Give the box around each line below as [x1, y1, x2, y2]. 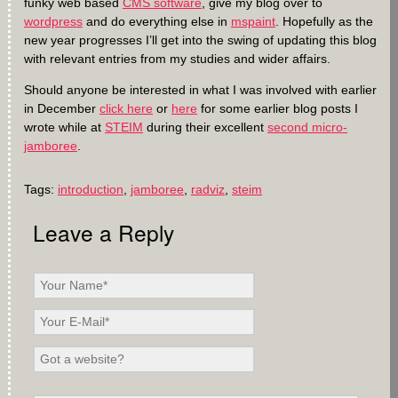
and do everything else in [82, 14, 231, 29]
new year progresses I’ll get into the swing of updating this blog [23, 33, 377, 48]
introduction [57, 182, 123, 197]
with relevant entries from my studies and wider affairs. [23, 52, 330, 67]
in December [23, 101, 99, 116]
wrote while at [23, 120, 105, 135]
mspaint [230, 14, 275, 29]
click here [99, 101, 153, 116]
